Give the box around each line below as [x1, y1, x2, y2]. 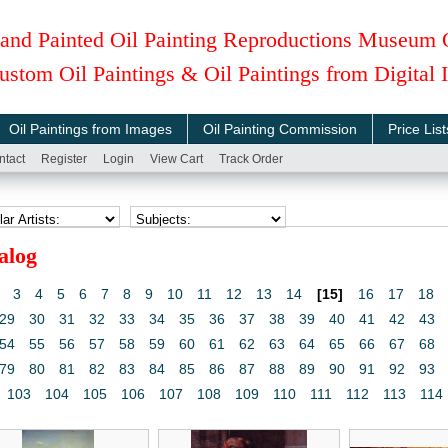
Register [41, 152, 87, 166]
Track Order [219, 152, 283, 166]
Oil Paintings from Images [9, 121, 172, 137]
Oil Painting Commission [203, 121, 357, 137]
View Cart [150, 152, 203, 166]
